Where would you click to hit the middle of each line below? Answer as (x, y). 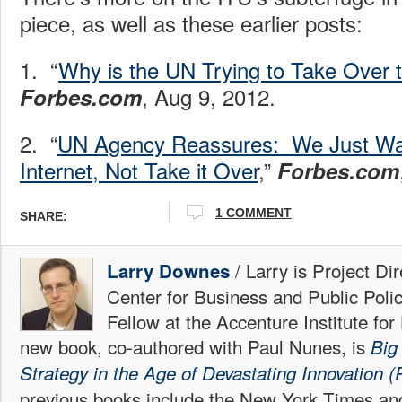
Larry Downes (168, 270)
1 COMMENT (253, 213)
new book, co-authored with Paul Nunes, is (195, 346)
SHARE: (44, 217)
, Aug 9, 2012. (209, 96)
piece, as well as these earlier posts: (191, 22)
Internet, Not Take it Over (139, 170)
